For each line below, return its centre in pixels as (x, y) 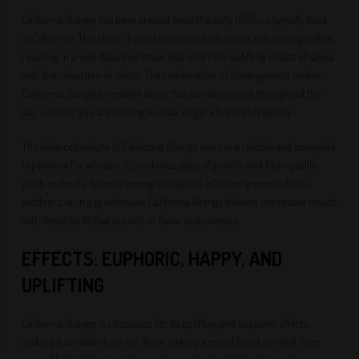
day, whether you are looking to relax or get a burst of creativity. (158, 112)
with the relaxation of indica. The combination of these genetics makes (171, 75)
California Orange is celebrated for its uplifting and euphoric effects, (165, 323)
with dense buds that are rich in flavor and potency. (131, 220)
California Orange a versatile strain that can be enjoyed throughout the (171, 93)
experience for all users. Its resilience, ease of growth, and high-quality (170, 165)
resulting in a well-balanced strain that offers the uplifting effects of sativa (178, 56)
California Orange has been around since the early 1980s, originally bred (175, 20)
